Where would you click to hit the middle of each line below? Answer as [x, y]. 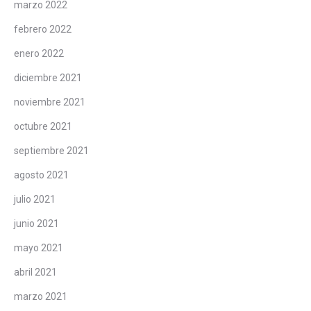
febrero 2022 [43, 29]
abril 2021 [35, 272]
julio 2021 [35, 199]
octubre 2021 [43, 126]
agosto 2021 [41, 175]
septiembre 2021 [51, 150]
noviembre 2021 [50, 102]
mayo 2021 [39, 247]
